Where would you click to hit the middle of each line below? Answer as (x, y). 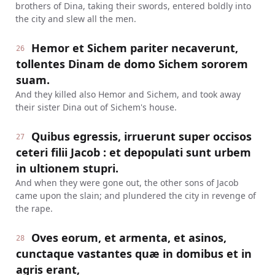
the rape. (34, 208)
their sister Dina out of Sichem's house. (96, 107)
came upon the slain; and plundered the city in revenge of (135, 196)
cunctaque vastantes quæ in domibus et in (134, 254)
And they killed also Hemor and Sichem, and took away (128, 94)
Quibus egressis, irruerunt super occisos (142, 136)
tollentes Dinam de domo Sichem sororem (132, 64)
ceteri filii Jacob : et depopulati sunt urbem (133, 152)
